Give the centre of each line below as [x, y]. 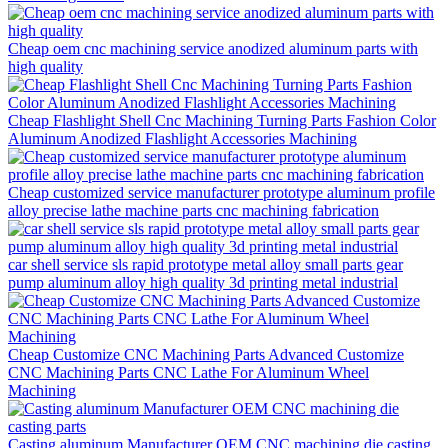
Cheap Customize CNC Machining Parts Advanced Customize [206, 354]
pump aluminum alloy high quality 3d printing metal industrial [203, 282]
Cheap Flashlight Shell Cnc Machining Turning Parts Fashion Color [222, 120]
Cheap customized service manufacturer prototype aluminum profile [221, 192]
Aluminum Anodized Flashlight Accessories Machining [182, 138]
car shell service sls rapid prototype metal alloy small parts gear [205, 264]
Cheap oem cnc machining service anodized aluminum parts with [213, 48]
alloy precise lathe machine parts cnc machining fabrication [193, 210]
